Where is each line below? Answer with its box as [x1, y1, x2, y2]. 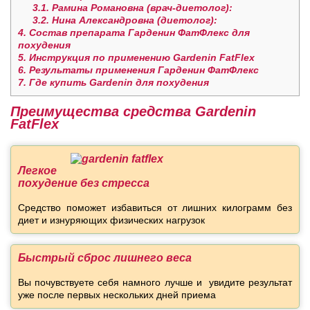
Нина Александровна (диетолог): [49, 15, 217, 26]
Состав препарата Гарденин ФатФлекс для [26, 27, 250, 39]
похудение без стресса [18, 177, 149, 190]
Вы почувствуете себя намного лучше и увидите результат [18, 277, 292, 289]
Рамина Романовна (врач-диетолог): [49, 2, 232, 14]
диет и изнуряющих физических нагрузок [18, 215, 205, 226]
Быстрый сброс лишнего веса [18, 252, 192, 264]
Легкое [18, 165, 57, 177]
